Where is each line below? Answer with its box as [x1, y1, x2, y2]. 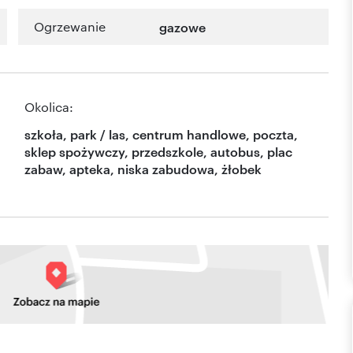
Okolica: [24, 98, 73, 116]
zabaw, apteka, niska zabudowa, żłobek [24, 160, 262, 178]
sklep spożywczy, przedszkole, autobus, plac [24, 143, 292, 161]
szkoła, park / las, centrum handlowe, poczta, [24, 125, 298, 143]
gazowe [159, 18, 206, 36]
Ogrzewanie [34, 18, 106, 35]
